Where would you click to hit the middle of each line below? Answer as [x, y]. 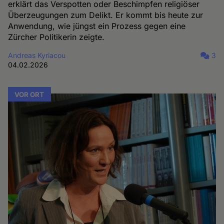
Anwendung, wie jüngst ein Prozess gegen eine [97, 26]
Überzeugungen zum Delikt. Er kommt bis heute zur [106, 15]
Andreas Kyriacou [37, 55]
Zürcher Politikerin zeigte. [56, 37]
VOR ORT [29, 94]
